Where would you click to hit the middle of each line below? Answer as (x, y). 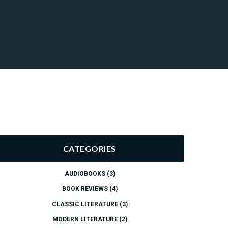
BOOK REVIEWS (85, 189)
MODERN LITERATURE (85, 219)
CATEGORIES (90, 148)
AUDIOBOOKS (85, 174)
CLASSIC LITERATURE (85, 204)
